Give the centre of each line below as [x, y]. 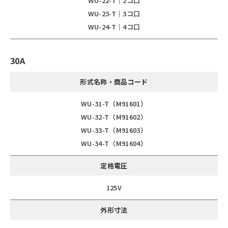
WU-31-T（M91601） [114, 103]
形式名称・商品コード [114, 81]
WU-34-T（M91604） [114, 143]
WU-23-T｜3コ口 [114, 13]
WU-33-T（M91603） [114, 130]
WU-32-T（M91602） [114, 117]
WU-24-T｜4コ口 [114, 26]
